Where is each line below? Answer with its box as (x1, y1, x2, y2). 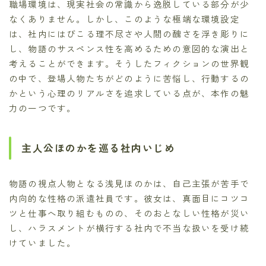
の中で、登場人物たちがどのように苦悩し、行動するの (9, 71, 250, 84)
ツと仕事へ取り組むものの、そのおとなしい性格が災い (9, 206, 250, 219)
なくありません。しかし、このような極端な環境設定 (9, 12, 240, 25)
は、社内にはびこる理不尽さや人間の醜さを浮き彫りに (9, 27, 250, 40)
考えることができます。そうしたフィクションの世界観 (9, 56, 250, 69)
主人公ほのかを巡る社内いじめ (21, 140, 175, 155)
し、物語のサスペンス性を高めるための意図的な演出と (9, 42, 250, 55)
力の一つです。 (9, 101, 77, 114)
